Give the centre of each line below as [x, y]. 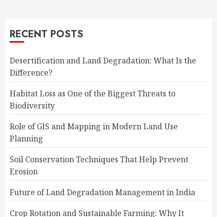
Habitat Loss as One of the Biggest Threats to [93, 93]
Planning [26, 138]
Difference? [31, 72]
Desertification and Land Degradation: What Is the [103, 60]
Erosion [24, 171]
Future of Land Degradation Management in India [102, 192]
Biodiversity [32, 105]
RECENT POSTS [46, 34]
